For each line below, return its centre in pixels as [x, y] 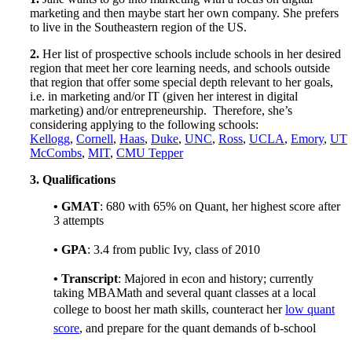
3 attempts [79, 220]
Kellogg [50, 138]
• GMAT [77, 206]
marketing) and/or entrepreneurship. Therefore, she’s [161, 110]
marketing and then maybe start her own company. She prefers [184, 13]
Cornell [95, 138]
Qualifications [79, 179]
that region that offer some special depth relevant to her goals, [181, 82]
